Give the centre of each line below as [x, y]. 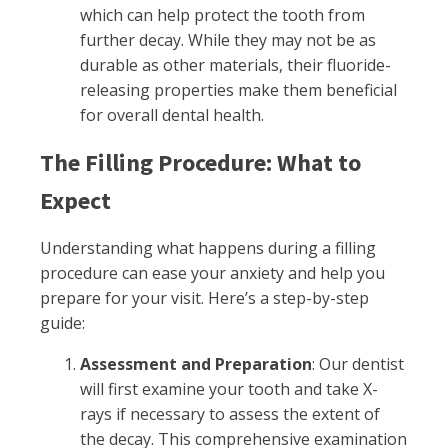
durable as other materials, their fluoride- [235, 65]
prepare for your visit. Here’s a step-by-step [204, 298]
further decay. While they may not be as [228, 40]
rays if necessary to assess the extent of [230, 414]
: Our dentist [358, 364]
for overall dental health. [172, 115]
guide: [62, 323]
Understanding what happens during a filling [208, 248]
